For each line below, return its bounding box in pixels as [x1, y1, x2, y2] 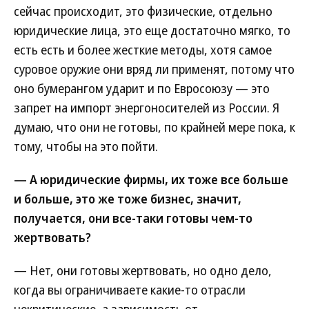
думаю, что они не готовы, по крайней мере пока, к [14, 119, 295, 135]
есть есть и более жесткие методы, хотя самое [14, 41, 272, 58]
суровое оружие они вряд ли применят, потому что [14, 61, 295, 77]
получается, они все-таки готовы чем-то [14, 210, 252, 226]
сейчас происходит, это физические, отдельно [14, 3, 272, 19]
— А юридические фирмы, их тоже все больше [14, 171, 288, 188]
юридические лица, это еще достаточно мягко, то [14, 22, 290, 39]
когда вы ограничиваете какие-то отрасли [14, 281, 246, 298]
